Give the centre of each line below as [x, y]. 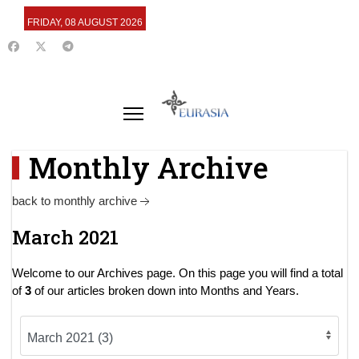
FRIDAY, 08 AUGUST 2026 [85, 22]
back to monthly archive [75, 201]
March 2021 [65, 238]
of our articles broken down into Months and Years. [165, 291]
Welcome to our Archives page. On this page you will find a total [177, 273]
